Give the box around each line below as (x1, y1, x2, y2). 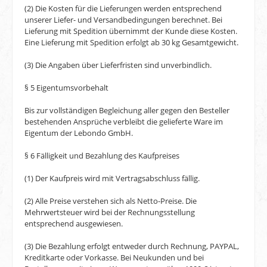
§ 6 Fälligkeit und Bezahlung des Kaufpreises (24, 150, 179, 162)
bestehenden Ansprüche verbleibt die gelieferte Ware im (24, 116, 223, 128)
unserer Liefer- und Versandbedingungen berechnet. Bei (24, 14, 222, 26)
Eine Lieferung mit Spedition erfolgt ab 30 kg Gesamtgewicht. (24, 37, 238, 48)
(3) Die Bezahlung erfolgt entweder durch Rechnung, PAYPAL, (24, 241, 239, 252)
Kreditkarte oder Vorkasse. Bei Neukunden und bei (24, 252, 204, 263)
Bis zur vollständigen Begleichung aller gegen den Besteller (24, 105, 229, 116)
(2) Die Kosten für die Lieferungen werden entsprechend (24, 3, 222, 14)
